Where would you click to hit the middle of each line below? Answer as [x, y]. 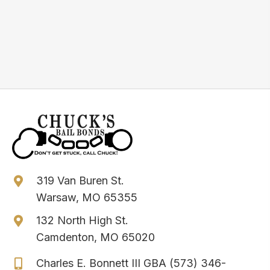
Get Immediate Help [78, 30]
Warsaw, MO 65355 [87, 198]
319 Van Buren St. [80, 181]
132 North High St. [82, 221]
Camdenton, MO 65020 [96, 237]
